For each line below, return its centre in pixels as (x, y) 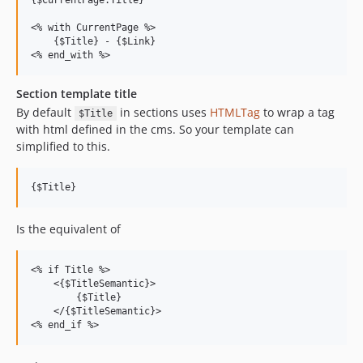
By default (45, 112)
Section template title (77, 94)
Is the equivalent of (68, 229)
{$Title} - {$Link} (93, 41)
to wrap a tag (297, 112)
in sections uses (163, 112)
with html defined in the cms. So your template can (155, 129)
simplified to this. (63, 146)
